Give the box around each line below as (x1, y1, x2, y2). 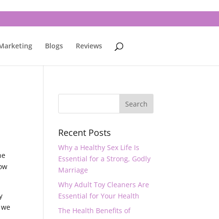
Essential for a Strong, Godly (58, 154, 151, 163)
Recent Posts (58, 127, 111, 138)
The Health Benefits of (58, 206, 131, 215)
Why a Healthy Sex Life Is (58, 143, 140, 152)
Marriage (58, 165, 88, 175)
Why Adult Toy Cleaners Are (58, 180, 150, 189)
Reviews (75, 41, 102, 50)
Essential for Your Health (58, 191, 140, 200)
